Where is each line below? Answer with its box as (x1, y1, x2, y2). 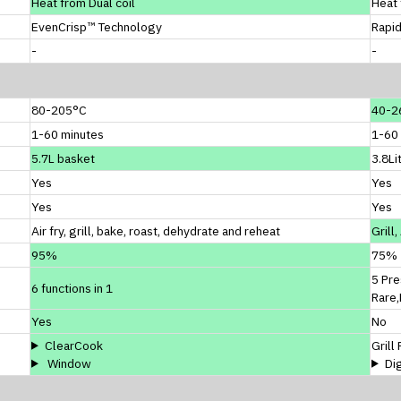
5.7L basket (31, 149, 95, 166)
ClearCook (44, 337, 103, 354)
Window (44, 354, 91, 371)
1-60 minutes (31, 125, 104, 142)
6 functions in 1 (31, 279, 113, 296)
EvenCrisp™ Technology (31, 18, 162, 35)
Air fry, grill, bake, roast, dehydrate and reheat (31, 222, 280, 239)
